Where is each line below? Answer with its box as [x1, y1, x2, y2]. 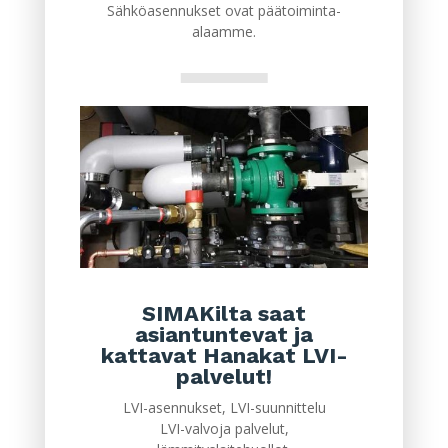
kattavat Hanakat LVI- [100, 343, 348, 369]
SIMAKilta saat [141, 301, 306, 327]
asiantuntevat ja [134, 322, 313, 348]
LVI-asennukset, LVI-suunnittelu [122, 398, 326, 418]
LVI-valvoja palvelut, [159, 419, 289, 439]
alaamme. [191, 22, 256, 42]
